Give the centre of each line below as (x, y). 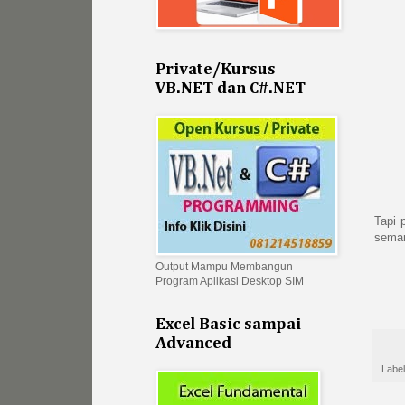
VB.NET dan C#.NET (231, 89)
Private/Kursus (216, 70)
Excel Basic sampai (228, 325)
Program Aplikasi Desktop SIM (230, 282)
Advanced (193, 344)
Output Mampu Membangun (224, 267)
